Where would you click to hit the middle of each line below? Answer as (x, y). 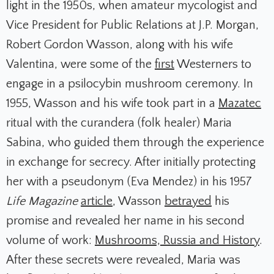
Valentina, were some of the (80, 65)
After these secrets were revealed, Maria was (123, 260)
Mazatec (240, 104)
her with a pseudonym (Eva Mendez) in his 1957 (129, 182)
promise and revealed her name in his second (125, 221)
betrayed (188, 202)
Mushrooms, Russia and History (177, 241)
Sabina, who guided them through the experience (135, 143)
